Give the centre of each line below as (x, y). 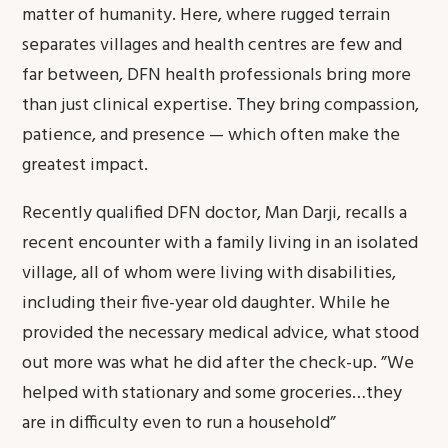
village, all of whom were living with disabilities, (209, 273)
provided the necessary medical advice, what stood (221, 333)
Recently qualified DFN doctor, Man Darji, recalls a (215, 213)
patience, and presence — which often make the (211, 135)
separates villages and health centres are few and (212, 45)
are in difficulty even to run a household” (179, 423)
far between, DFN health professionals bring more (217, 75)
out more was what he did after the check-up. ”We (218, 363)
